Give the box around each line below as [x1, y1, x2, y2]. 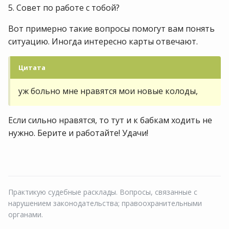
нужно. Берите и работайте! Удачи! [8, 127, 150, 139]
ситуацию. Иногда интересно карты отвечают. [8, 36, 200, 48]
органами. [8, 210, 43, 220]
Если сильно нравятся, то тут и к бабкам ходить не [8, 114, 212, 126]
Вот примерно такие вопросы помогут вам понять [8, 23, 215, 35]
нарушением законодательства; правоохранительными [8, 198, 202, 209]
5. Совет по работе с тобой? [8, 2, 122, 14]
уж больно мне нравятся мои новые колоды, [18, 85, 198, 97]
